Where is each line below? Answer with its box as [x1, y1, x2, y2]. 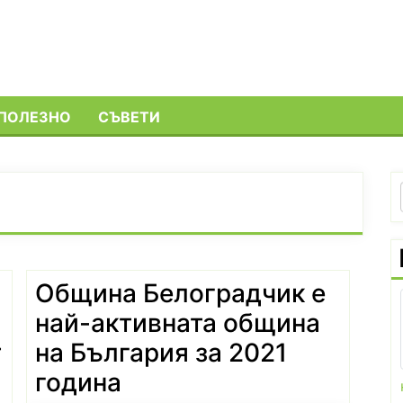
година [35, 366, 121, 398]
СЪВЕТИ [98, 107, 160, 126]
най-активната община [35, 307, 320, 338]
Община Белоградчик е [35, 277, 326, 309]
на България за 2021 [35, 336, 287, 368]
